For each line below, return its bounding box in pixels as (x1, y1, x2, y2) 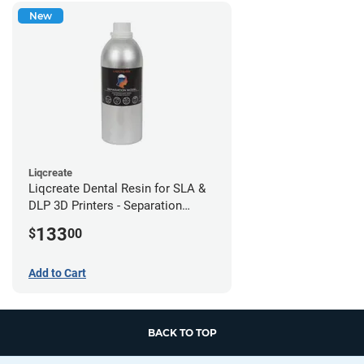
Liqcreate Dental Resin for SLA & (28, 180, 206, 196)
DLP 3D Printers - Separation (28, 197, 182, 213)
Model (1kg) (28, 214, 93, 230)
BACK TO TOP (147, 326, 217, 339)
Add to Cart (28, 266, 86, 279)
